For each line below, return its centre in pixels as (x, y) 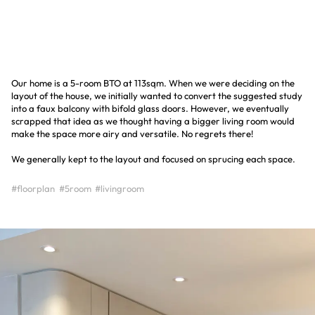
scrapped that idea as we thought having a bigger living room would (153, 121)
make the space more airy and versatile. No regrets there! (132, 133)
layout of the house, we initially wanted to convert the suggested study (157, 95)
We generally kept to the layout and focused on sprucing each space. (153, 159)
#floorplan (33, 188)
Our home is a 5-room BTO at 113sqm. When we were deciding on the (153, 83)
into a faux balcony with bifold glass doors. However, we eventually (150, 108)
